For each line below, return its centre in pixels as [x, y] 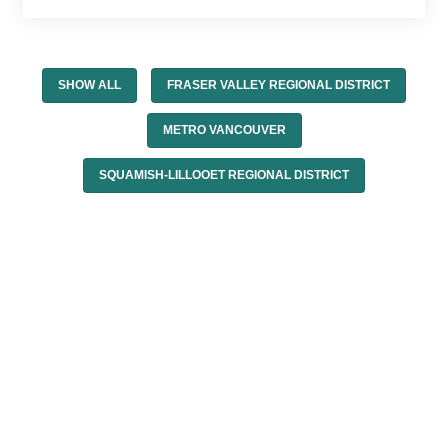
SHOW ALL [89, 85]
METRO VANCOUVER [224, 130]
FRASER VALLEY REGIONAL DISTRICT [278, 85]
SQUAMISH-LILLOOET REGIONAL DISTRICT [224, 175]
